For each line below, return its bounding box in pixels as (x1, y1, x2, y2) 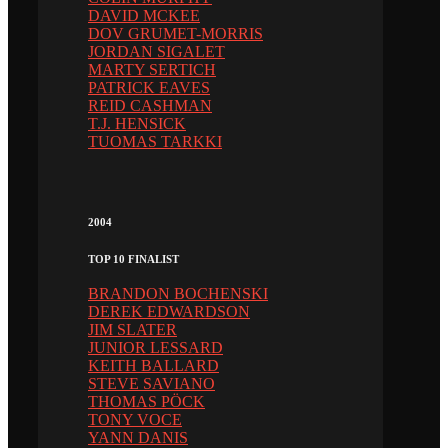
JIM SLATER (88, 321, 177, 338)
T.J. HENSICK (88, 115, 186, 133)
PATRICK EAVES (88, 79, 210, 97)
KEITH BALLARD (88, 357, 219, 374)
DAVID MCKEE (88, 7, 200, 25)
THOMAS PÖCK (88, 393, 205, 410)
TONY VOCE (88, 411, 182, 428)
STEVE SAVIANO (88, 375, 215, 392)
